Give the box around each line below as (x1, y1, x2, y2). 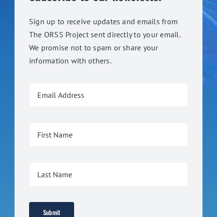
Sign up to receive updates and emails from (29, 16, 178, 27)
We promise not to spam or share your (29, 43, 158, 53)
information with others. (29, 56, 111, 66)
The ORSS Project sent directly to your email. (29, 30, 180, 40)
